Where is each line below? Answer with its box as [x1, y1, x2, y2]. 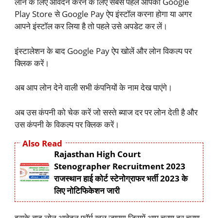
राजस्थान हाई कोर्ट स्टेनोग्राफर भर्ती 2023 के [54, 173, 188, 184]
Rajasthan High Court [54, 148, 141, 160]
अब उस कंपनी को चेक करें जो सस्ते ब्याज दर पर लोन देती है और [15, 106, 198, 118]
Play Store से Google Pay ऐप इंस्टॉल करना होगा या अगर [15, 8, 192, 20]
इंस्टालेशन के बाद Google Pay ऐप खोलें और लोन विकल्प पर [15, 45, 192, 56]
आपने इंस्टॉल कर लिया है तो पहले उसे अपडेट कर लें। [15, 20, 167, 32]
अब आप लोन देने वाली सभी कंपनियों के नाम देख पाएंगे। [15, 82, 172, 93]
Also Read [22, 138, 62, 149]
